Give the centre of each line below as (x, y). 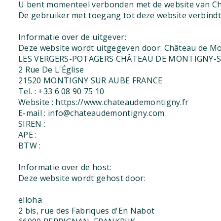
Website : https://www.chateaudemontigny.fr (104, 102)
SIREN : (32, 124)
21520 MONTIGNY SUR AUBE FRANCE (91, 80)
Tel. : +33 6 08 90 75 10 (61, 91)
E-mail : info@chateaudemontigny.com (92, 113)
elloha (30, 200)
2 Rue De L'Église (51, 70)
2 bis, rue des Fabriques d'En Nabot (87, 211)
